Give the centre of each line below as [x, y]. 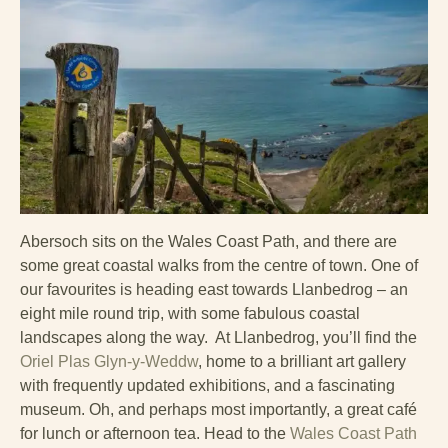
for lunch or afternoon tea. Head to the [155, 433]
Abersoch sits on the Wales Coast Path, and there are [208, 241]
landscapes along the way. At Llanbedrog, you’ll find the [218, 337]
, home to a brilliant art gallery [302, 361]
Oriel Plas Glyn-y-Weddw [109, 361]
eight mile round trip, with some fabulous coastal [190, 313]
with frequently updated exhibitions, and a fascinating [207, 385]
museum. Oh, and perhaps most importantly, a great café [218, 409]
